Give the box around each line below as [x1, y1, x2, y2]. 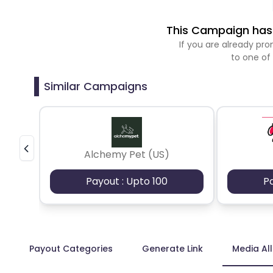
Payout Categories [29, 242, 113, 255]
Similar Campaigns [44, 78, 147, 94]
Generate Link [142, 242, 203, 255]
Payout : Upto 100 [86, 174, 168, 188]
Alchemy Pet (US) [84, 147, 169, 161]
